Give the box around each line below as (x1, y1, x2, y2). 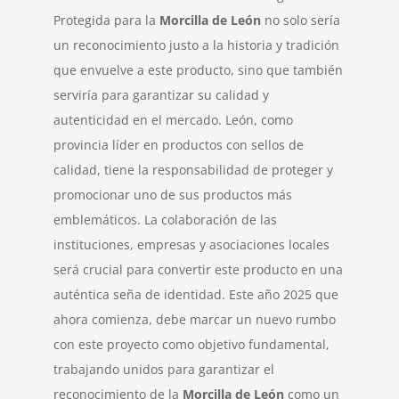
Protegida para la (53, 11, 159, 28)
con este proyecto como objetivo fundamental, (53, 335, 330, 353)
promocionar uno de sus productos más (53, 185, 292, 203)
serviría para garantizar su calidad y (53, 85, 269, 103)
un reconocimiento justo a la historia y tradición (53, 36, 339, 53)
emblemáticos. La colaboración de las (53, 210, 277, 228)
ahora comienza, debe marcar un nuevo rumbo (53, 310, 336, 328)
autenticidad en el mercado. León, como (53, 110, 293, 128)
